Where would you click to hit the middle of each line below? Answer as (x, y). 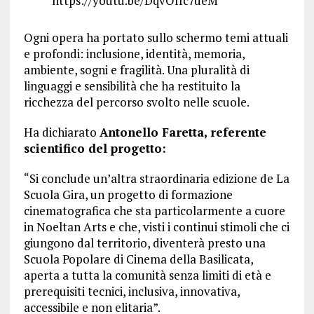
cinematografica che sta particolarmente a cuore (154, 211)
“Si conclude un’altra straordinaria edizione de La (156, 178)
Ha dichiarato (61, 132)
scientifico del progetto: (95, 148)
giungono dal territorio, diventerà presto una (144, 243)
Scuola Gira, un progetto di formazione (128, 194)
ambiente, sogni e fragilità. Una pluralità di (136, 70)
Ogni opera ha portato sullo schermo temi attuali (156, 37)
